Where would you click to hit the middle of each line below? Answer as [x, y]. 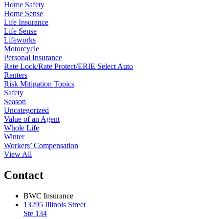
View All [18, 154]
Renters [16, 75]
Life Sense [20, 31]
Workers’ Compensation [41, 146]
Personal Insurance [33, 58]
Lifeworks [20, 40]
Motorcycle [22, 49]
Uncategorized [26, 110]
